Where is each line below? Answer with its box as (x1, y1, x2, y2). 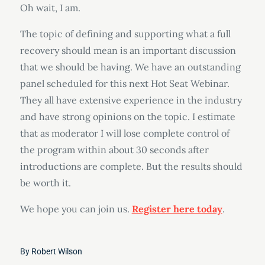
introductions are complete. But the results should (20, 160, 243, 172)
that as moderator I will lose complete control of (20, 127, 230, 139)
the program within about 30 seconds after (20, 144, 209, 156)
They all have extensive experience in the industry (20, 94, 242, 106)
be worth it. (20, 177, 73, 189)
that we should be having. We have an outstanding (20, 61, 241, 73)
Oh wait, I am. (20, 2, 83, 14)
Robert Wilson (31, 247, 82, 256)
